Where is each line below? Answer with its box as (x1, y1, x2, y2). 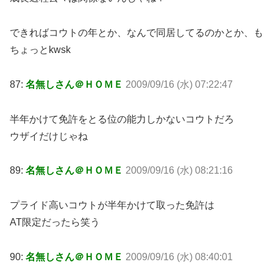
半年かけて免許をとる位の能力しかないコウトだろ (10, 113, 234, 124)
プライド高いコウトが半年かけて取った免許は (10, 200, 214, 211)
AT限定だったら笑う (10, 217, 100, 228)
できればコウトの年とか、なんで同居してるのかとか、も (10, 27, 263, 38)
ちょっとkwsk (10, 44, 71, 55)
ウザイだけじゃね (10, 130, 88, 141)
